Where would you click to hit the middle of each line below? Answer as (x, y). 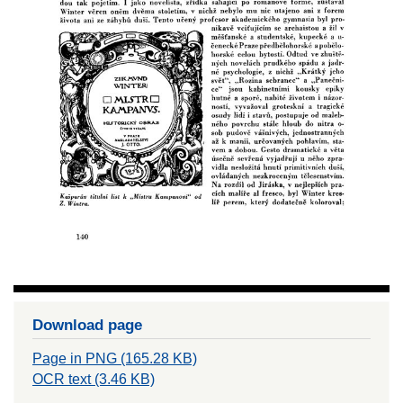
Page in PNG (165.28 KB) (115, 359)
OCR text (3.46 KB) (94, 380)
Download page (87, 325)
